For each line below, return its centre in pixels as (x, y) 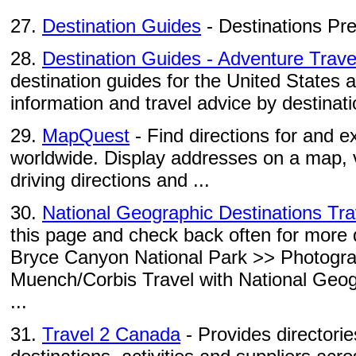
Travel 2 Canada (111, 334)
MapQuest (86, 135)
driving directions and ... (110, 180)
